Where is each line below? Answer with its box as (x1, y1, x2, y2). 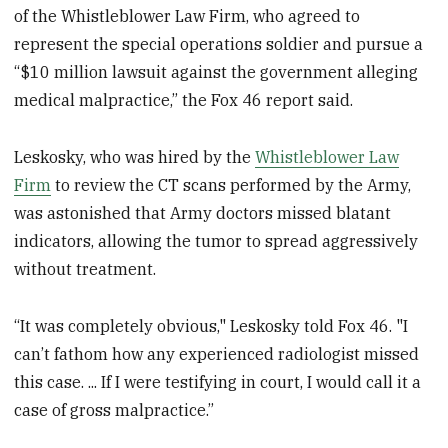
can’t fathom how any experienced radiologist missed (14, 343, 420, 364)
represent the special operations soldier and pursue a (14, 34, 424, 55)
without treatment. (14, 258, 157, 279)
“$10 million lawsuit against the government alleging (14, 62, 419, 83)
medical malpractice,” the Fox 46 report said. (14, 90, 354, 111)
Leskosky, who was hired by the (14, 146, 256, 167)
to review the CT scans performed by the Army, (51, 174, 412, 195)
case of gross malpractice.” (14, 399, 215, 420)
